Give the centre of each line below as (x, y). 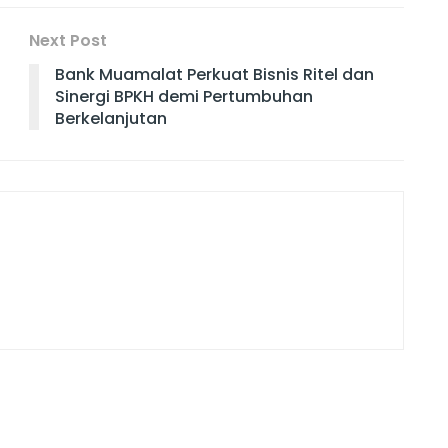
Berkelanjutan (111, 118)
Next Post (68, 40)
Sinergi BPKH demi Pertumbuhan (184, 96)
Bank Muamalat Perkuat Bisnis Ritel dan (214, 74)
